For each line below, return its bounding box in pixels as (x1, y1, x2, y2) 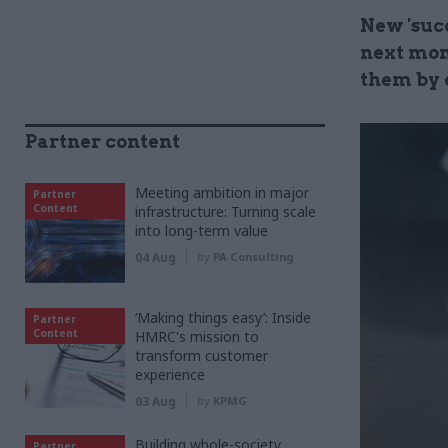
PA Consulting (213, 249, 293, 264)
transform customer (135, 346, 268, 365)
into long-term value (135, 221, 268, 240)
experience (135, 365, 205, 384)
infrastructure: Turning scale (135, 202, 316, 221)
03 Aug (135, 393, 176, 410)
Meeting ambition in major (135, 183, 309, 202)
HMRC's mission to (135, 327, 259, 346)
